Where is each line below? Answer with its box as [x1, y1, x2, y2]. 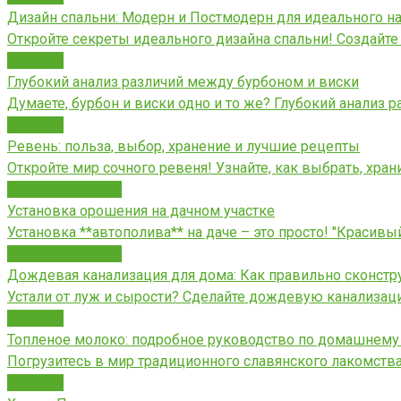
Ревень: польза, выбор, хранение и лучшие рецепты [7, 137, 360, 155]
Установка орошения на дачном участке [7, 201, 275, 219]
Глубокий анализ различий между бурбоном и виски [7, 73, 359, 90]
